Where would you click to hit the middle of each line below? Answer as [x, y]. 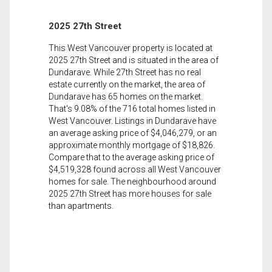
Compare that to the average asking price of [131, 157]
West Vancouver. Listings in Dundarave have [132, 121]
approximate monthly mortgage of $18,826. [132, 145]
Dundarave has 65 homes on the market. [126, 96]
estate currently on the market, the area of [127, 84]
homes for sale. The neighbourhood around [132, 181]
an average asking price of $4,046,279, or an [133, 133]
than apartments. [81, 206]
